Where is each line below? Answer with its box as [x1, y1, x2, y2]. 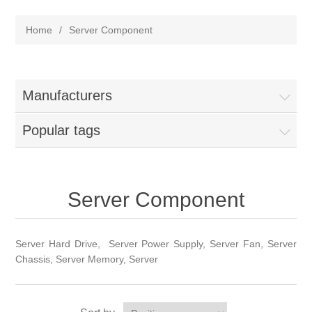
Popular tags [22, 123, 101, 138]
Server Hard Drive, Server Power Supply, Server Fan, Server [15, 238, 297, 249]
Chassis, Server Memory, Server [15, 253, 159, 265]
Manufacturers [22, 88, 113, 103]
